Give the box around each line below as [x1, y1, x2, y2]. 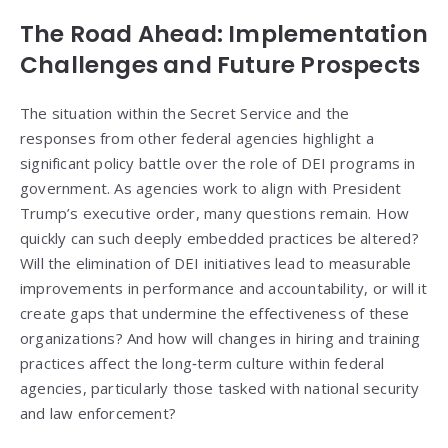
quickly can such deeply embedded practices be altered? [20, 228, 419, 249]
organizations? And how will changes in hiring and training [20, 328, 421, 349]
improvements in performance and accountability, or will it [20, 278, 428, 299]
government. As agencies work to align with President [20, 178, 402, 199]
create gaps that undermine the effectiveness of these [20, 303, 410, 324]
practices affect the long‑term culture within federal [20, 353, 385, 374]
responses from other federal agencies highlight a [20, 128, 374, 149]
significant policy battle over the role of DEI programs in [20, 153, 416, 174]
